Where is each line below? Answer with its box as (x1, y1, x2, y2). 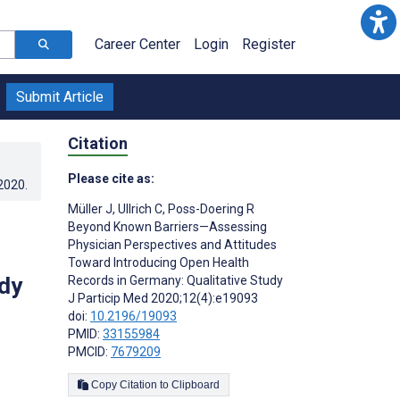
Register (242, 36, 296, 53)
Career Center (95, 36, 180, 53)
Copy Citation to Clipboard (171, 378, 220, 391)
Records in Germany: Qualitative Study (68, 272, 283, 287)
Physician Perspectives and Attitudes (68, 237, 277, 252)
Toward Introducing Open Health (68, 254, 249, 270)
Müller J (68, 201, 112, 216)
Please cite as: (68, 171, 154, 186)
